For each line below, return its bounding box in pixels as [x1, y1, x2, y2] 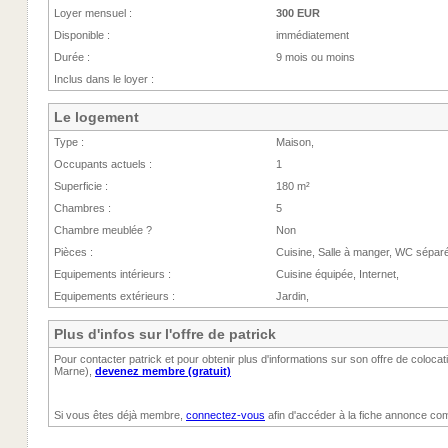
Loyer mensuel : [54, 7, 132, 19]
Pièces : [54, 246, 93, 258]
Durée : [54, 51, 90, 63]
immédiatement [276, 29, 349, 41]
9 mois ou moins [276, 51, 355, 63]
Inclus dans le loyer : [54, 73, 154, 85]
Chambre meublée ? [54, 224, 152, 236]
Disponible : [54, 29, 110, 41]
